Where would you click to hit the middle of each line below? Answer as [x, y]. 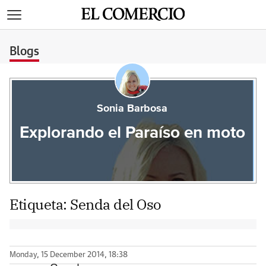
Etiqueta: [40, 204]
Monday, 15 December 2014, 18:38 [69, 255]
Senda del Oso [116, 204]
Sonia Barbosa [132, 109]
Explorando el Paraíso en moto [132, 133]
